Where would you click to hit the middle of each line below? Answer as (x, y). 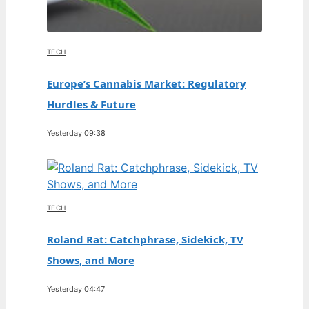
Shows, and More (91, 260)
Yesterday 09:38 (76, 133)
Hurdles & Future (91, 104)
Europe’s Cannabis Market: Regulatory (147, 83)
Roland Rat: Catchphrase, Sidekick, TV (145, 239)
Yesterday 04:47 (76, 289)
